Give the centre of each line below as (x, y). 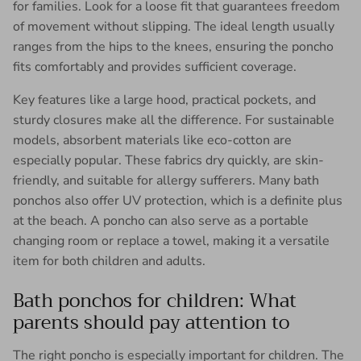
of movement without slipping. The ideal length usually (174, 26)
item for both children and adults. (109, 261)
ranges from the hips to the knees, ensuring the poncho (173, 46)
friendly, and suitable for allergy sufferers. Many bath (166, 180)
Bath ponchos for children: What (155, 300)
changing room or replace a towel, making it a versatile (171, 241)
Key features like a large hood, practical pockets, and (164, 100)
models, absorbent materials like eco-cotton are (152, 140)
